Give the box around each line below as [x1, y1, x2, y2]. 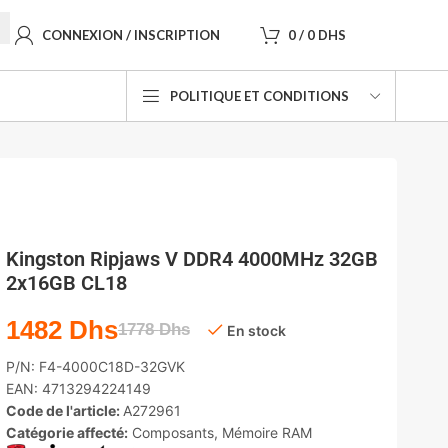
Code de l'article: [5, 401, 123, 419]
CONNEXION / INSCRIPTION [42, 26, 220, 43]
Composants [131, 423, 214, 441]
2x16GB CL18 [5, 270, 127, 295]
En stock [226, 321, 286, 339]
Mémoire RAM [221, 423, 312, 441]
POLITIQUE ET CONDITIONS [170, 87, 349, 104]
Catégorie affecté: [5, 423, 128, 441]
